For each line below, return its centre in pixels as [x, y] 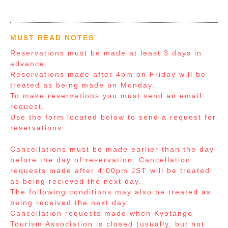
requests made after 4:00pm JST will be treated [110, 170]
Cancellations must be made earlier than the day [112, 149]
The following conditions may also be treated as [111, 192]
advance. [29, 63]
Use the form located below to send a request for [113, 117]
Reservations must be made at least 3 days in [106, 53]
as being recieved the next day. [76, 181]
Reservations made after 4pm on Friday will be [108, 74]
